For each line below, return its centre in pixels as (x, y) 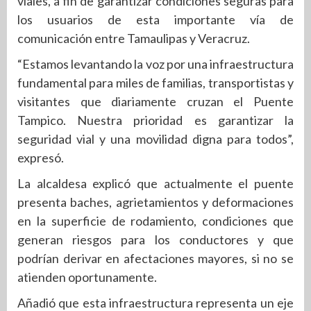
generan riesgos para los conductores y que (155, 239)
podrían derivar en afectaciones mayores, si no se (155, 258)
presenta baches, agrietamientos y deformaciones (155, 202)
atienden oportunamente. (87, 277)
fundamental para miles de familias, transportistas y (155, 83)
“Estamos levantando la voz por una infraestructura (155, 64)
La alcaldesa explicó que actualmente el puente (155, 183)
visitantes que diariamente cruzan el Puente (155, 101)
